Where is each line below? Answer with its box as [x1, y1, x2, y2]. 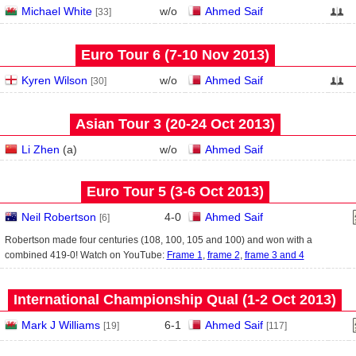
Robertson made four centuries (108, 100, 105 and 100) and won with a [4, 234, 312, 246]
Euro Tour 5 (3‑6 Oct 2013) [86, 184, 264, 199]
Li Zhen [21, 143, 60, 156]
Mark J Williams [21, 319, 100, 331]
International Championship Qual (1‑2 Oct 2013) [14, 292, 336, 308]
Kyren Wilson [21, 74, 87, 87]
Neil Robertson [21, 211, 96, 223]
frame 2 [207, 250, 240, 261]
